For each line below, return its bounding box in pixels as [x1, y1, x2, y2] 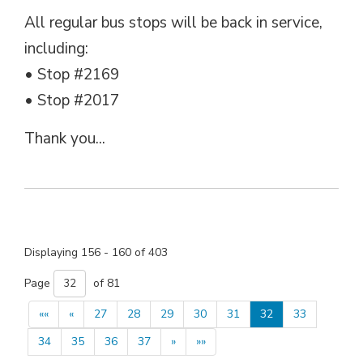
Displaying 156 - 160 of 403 [24, 244, 168, 260]
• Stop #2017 [24, 89, 119, 111]
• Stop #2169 [24, 63, 119, 85]
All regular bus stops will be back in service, [24, 11, 322, 33]
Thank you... [24, 127, 105, 149]
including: [24, 37, 88, 59]
